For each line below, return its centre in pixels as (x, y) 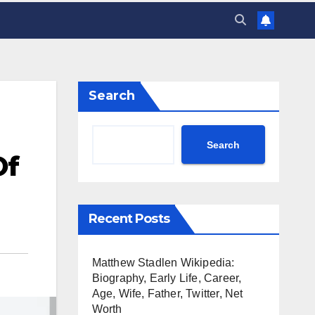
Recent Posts (129, 219)
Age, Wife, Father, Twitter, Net (167, 294)
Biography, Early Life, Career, (167, 278)
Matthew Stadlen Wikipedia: (163, 263)
